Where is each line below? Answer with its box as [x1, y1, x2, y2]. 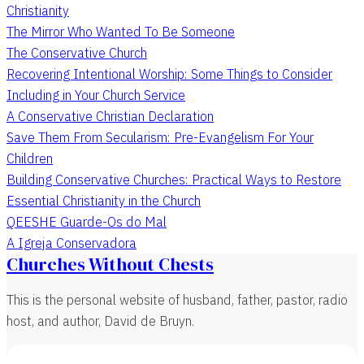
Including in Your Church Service [6, 85, 185, 103]
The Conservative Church [6, 43, 147, 61]
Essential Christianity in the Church [6, 191, 201, 209]
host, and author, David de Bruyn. [6, 312, 194, 330]
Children [6, 149, 53, 167]
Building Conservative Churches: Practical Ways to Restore [6, 170, 341, 188]
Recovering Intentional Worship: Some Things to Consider [6, 64, 332, 82]
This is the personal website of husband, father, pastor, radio [6, 291, 348, 309]
